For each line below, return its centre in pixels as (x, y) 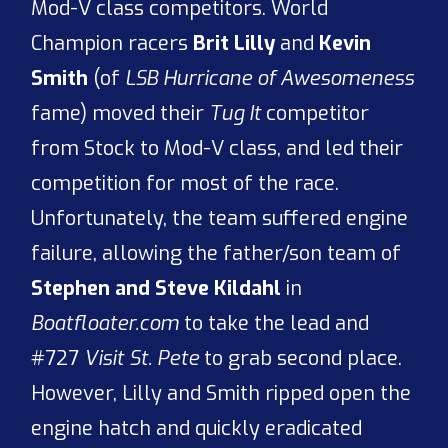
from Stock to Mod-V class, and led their (217, 149)
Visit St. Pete (142, 359)
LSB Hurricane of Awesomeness (270, 79)
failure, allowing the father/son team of (216, 254)
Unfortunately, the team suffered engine (220, 219)
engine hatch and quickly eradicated (197, 429)
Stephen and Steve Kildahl (156, 289)
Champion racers (112, 44)
